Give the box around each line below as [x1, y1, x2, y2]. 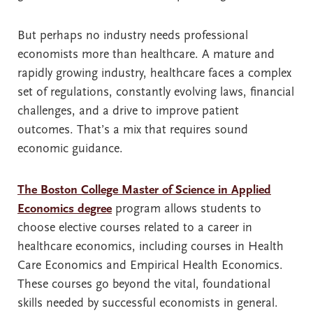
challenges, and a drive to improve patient [17, 103, 239, 119]
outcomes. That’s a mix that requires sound [17, 122, 248, 138]
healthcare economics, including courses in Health [17, 239, 284, 254]
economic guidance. [17, 141, 123, 156]
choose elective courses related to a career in [17, 220, 252, 235]
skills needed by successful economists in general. [17, 296, 278, 311]
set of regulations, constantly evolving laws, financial [17, 85, 294, 100]
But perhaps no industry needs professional [17, 28, 248, 43]
